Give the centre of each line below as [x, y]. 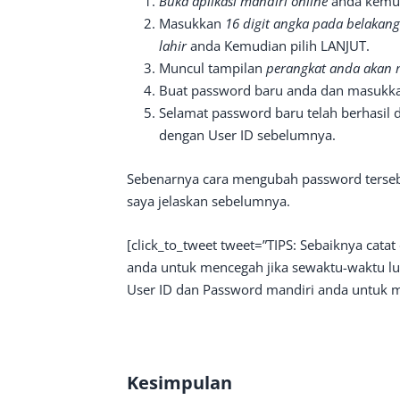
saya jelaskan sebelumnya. [208, 201]
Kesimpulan [179, 383]
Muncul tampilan [212, 68]
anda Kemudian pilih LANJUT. [280, 46]
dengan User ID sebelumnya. [247, 135]
